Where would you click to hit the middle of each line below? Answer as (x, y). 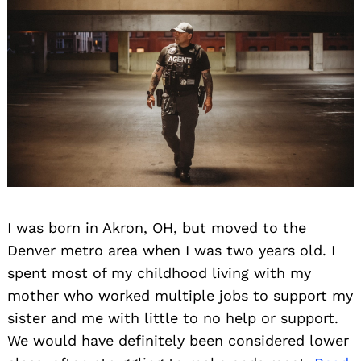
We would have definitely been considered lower (178, 341)
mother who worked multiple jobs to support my (180, 296)
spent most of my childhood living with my (159, 273)
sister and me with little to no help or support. (173, 318)
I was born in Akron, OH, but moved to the (157, 228)
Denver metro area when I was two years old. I (171, 251)
